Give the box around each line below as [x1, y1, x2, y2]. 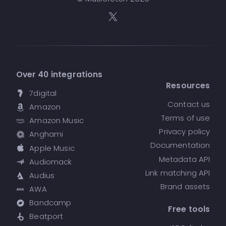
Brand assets [160, 181, 210, 192]
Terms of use [161, 112, 210, 124]
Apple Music [29, 142, 75, 153]
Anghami [29, 129, 64, 140]
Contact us [167, 99, 210, 110]
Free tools [167, 203, 210, 215]
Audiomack [29, 156, 72, 167]
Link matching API [145, 167, 210, 178]
